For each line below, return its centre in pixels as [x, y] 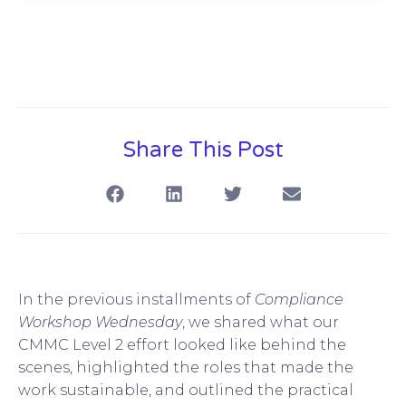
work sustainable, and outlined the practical [186, 390]
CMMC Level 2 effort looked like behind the [182, 344]
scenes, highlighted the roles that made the [186, 367]
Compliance [299, 299]
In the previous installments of [136, 299]
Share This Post [203, 150]
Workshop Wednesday [100, 322]
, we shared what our [261, 322]
